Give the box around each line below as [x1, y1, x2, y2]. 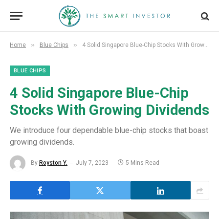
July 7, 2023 [76, 159, 109, 167]
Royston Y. [39, 159, 67, 167]
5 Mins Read [126, 159, 159, 167]
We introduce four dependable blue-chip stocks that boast [10, 126, 208, 135]
